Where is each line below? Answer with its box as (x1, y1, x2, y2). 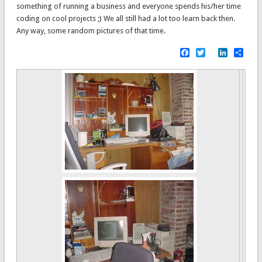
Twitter (205, 46, 237, 58)
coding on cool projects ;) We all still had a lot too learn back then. (16, 14, 235, 23)
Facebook (189, 46, 229, 58)
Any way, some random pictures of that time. (16, 26, 169, 36)
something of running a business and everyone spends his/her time (16, 2, 241, 11)
